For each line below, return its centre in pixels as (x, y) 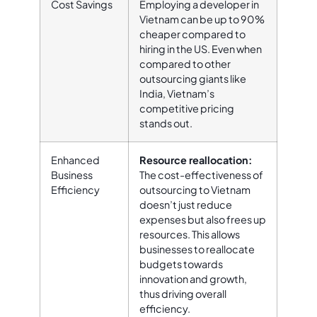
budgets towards (181, 264)
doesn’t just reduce (186, 204)
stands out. (166, 123)
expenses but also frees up (203, 219)
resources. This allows (190, 234)
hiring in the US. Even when (201, 48)
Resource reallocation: (196, 160)
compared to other (185, 63)
